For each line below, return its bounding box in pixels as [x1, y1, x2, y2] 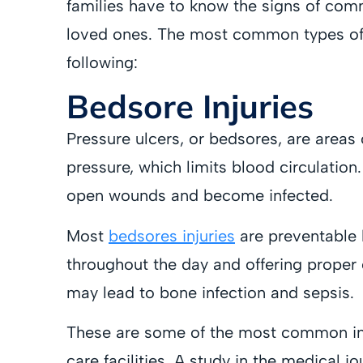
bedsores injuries [109, 225, 235, 246]
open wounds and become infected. [66, 186, 333, 206]
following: [66, 52, 138, 72]
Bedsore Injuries [66, 86, 314, 127]
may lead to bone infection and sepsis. [66, 282, 354, 302]
